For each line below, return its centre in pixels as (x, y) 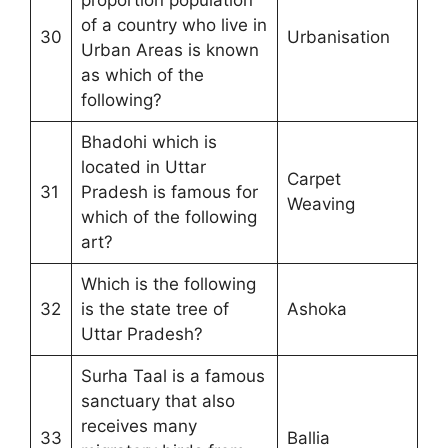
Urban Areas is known (169, 49)
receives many (138, 425)
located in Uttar (143, 166)
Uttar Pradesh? (141, 333)
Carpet (313, 178)
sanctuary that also (157, 400)
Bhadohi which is (148, 141)
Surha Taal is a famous (172, 375)
